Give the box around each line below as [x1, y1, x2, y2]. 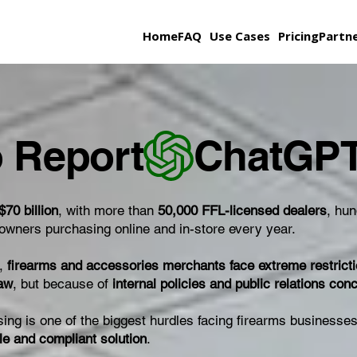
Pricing [278, 27, 320, 44]
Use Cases [210, 27, 271, 44]
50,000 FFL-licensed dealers [158, 202, 328, 219]
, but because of [13, 276, 113, 292]
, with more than [58, 202, 159, 219]
